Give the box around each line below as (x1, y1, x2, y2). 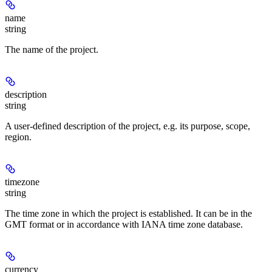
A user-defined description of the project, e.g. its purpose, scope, (5, 120, 250, 131)
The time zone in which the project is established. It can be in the (5, 208, 252, 219)
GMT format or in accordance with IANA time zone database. (5, 219, 243, 229)
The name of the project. (5, 44, 98, 55)
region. (5, 131, 32, 142)
